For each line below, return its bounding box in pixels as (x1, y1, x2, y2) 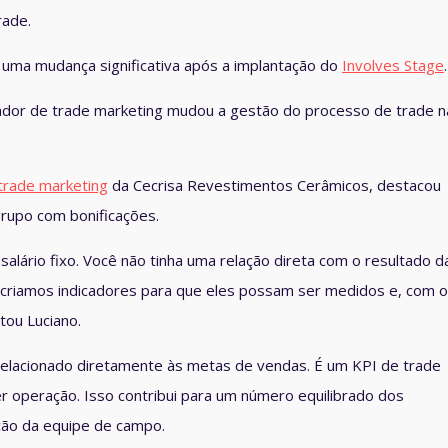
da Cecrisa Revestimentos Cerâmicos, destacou (108, 175, 441, 196)
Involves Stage (342, 55, 444, 76)
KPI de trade (352, 355, 441, 376)
